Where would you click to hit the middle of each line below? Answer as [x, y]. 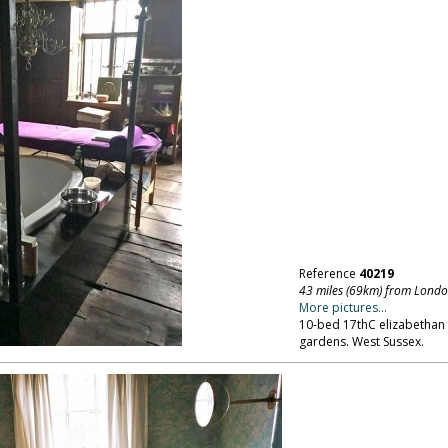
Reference [328, 273]
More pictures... [342, 307]
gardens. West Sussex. [361, 341]
